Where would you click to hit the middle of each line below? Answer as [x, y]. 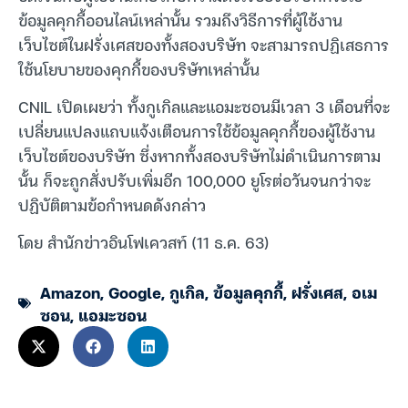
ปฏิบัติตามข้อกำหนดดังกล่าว [112, 204]
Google [135, 292]
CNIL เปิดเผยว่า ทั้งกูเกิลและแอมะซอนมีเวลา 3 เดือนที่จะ [204, 106]
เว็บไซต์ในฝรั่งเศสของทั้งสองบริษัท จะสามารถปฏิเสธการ [204, 44]
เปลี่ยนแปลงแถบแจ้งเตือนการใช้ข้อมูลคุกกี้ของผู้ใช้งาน [197, 130]
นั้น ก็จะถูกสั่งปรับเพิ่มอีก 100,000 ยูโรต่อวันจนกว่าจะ [194, 179]
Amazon [70, 292]
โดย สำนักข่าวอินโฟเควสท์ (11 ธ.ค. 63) [144, 242]
